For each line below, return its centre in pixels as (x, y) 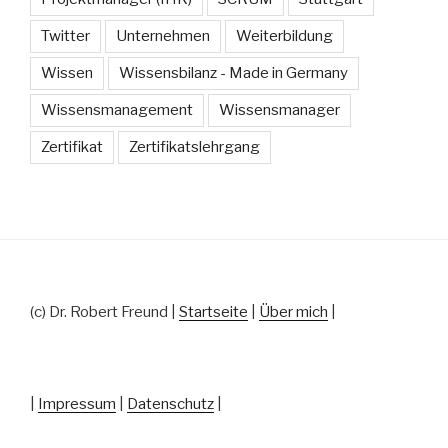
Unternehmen (163, 36)
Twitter (65, 36)
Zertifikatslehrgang (194, 147)
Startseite (213, 312)
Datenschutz (170, 403)
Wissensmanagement (117, 110)
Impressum (77, 403)
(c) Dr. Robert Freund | (104, 312)
